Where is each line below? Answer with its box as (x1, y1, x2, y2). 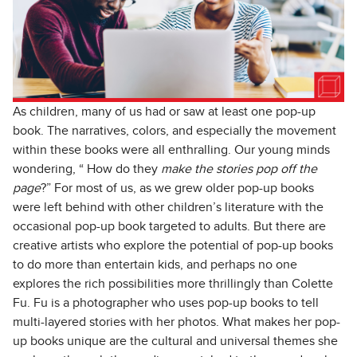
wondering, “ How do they (13, 163, 161, 176)
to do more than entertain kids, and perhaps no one (13, 258, 297, 272)
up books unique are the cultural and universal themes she (13, 335, 338, 348)
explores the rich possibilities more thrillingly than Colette (13, 277, 333, 291)
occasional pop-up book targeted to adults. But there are (13, 220, 326, 233)
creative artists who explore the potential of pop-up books (13, 239, 333, 253)
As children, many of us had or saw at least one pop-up (13, 105, 316, 119)
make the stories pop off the (161, 163, 317, 176)
